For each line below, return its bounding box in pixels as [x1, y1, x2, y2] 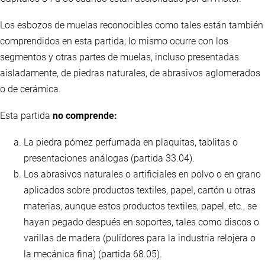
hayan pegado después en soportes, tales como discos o [24, 216, 259, 228]
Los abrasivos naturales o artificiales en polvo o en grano [24, 169, 261, 180]
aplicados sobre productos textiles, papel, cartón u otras [24, 185, 256, 196]
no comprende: [53, 110, 117, 122]
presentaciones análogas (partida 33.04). [24, 153, 195, 164]
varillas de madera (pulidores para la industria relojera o [24, 232, 256, 244]
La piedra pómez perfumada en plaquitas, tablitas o [24, 137, 238, 148]
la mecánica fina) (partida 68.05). [24, 248, 162, 260]
